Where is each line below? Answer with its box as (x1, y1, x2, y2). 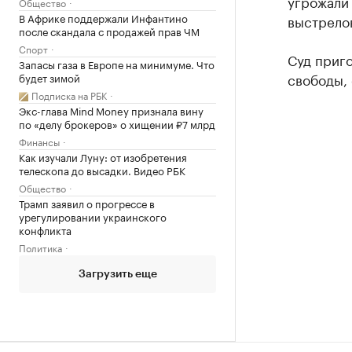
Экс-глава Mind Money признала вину (19, 102, 203, 118)
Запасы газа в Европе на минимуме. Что (19, 56, 214, 71)
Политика (19, 240, 62, 255)
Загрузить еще (78, 269, 157, 280)
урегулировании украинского (19, 208, 167, 224)
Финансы (19, 134, 60, 148)
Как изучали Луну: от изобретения (19, 148, 187, 164)
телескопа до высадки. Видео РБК (19, 162, 185, 178)
